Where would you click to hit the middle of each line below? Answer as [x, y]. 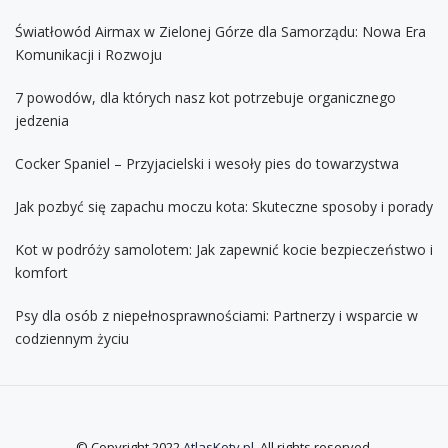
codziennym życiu [72, 338]
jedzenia [42, 120]
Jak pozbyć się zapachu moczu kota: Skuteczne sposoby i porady [224, 206]
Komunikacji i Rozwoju [88, 54]
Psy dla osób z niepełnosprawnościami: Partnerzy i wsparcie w [216, 315]
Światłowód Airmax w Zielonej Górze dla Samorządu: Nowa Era [220, 31]
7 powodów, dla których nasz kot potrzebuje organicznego [205, 97]
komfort [41, 272]
